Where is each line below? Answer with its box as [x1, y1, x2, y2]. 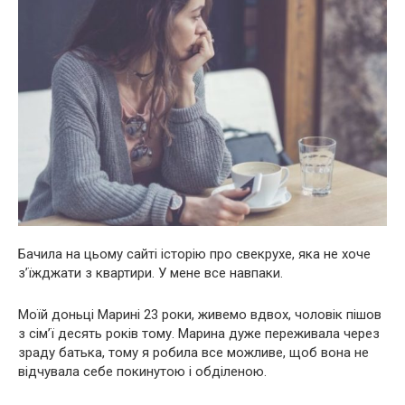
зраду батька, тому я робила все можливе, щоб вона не [18, 344, 369, 361]
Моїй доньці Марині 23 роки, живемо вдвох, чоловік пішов [18, 306, 381, 323]
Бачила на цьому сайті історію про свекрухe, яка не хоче [18, 245, 371, 262]
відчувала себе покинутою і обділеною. [18, 363, 267, 380]
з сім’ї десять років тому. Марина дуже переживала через [18, 325, 380, 342]
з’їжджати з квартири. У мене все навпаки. [18, 264, 283, 281]
